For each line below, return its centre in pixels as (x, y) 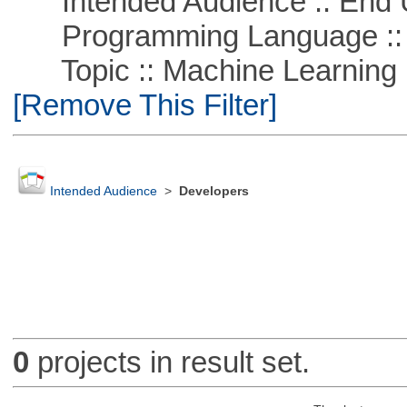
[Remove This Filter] (144, 104)
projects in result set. (169, 362)
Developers (213, 192)
